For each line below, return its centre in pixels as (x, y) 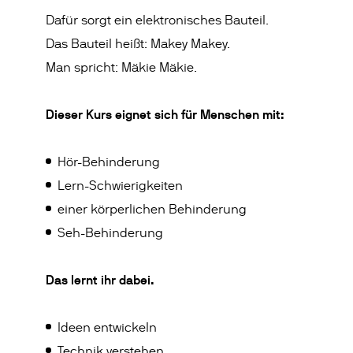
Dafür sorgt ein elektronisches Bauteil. (158, 20)
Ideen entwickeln (108, 328)
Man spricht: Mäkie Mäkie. (122, 68)
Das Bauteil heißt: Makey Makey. (138, 44)
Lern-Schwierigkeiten (121, 186)
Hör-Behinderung (109, 162)
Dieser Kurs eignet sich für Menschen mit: (165, 115)
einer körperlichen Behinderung (152, 210)
